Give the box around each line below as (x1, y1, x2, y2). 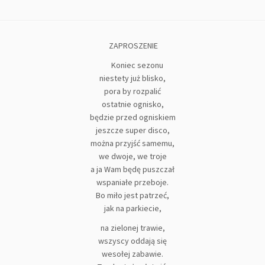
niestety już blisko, (99, 73, 166, 83)
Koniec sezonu (111, 60, 163, 70)
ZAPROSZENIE (107, 40, 158, 51)
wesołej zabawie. (102, 248, 163, 259)
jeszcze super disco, (95, 125, 170, 135)
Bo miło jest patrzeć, (96, 190, 169, 201)
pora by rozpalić (104, 86, 161, 96)
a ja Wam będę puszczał (91, 164, 174, 174)
